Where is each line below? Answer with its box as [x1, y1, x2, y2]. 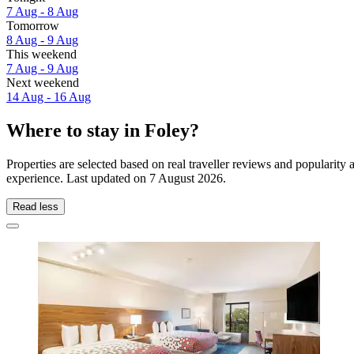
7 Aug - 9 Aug [6, 62, 78, 76]
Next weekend [6, 76, 79, 90]
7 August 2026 [149, 171, 223, 185]
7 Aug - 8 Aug [6, 5, 78, 19]
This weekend [6, 47, 77, 62]
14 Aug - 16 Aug [6, 90, 91, 104]
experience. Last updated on [6, 171, 149, 185]
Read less [13, 200, 58, 213]
